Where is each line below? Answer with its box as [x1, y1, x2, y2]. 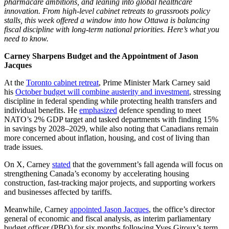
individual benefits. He [4, 106, 79, 115]
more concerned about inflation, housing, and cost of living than [4, 133, 210, 143]
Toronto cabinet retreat [26, 78, 99, 87]
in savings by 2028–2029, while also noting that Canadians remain [4, 124, 218, 133]
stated [52, 160, 71, 169]
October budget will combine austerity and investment [15, 87, 189, 97]
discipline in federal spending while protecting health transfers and [4, 97, 217, 106]
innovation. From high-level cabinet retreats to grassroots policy [4, 7, 210, 16]
